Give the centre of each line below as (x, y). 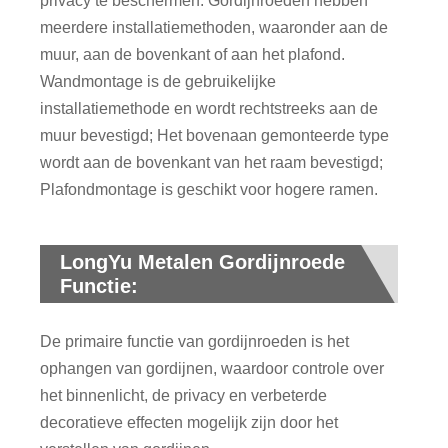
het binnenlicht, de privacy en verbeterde (184, 395)
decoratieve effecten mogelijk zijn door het (189, 422)
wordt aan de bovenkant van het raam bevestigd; (212, 162)
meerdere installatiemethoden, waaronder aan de (214, 27)
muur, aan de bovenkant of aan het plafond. (193, 54)
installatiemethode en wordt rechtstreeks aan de (209, 108)
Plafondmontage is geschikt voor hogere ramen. (209, 189)
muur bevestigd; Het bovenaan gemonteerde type (215, 135)
